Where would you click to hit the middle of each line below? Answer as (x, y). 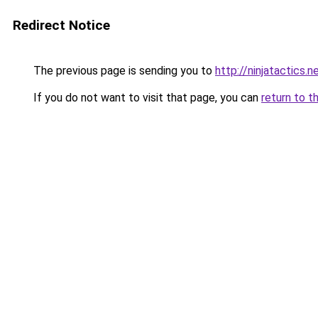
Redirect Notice (61, 25)
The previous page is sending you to (123, 71)
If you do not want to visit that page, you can (146, 98)
